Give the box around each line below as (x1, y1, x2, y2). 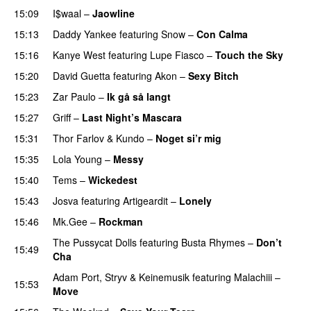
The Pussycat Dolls (53, 235, 137, 249)
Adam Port (53, 269, 99, 284)
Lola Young (53, 151, 102, 166)
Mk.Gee (53, 214, 87, 228)
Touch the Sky (215, 47, 283, 62)
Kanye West (53, 47, 106, 62)
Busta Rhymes (181, 235, 245, 249)
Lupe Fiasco (150, 47, 204, 62)
